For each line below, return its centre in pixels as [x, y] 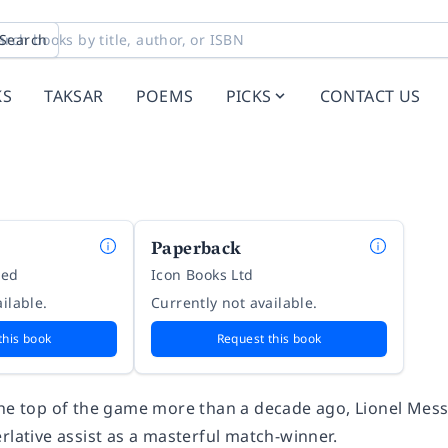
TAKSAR [74, 96]
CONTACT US [370, 96]
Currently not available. [234, 302]
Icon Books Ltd [202, 274]
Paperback [196, 251]
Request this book [269, 338]
